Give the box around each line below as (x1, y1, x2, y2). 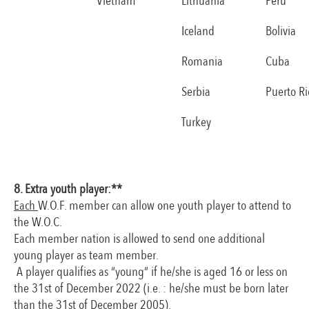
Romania (181, 52, 223, 70)
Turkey (181, 112, 211, 131)
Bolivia (266, 21, 296, 40)
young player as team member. (14, 246, 159, 264)
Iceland (181, 21, 215, 40)
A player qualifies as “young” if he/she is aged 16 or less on (14, 262, 288, 281)
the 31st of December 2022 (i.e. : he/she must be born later (14, 279, 288, 297)
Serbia (181, 82, 210, 101)
